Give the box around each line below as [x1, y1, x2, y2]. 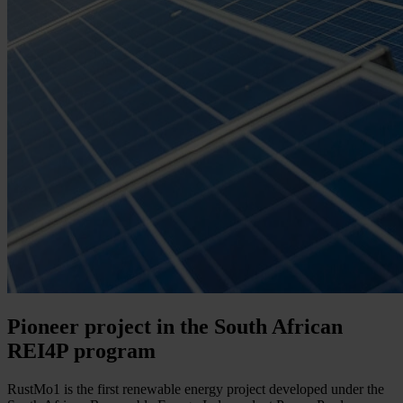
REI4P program [7, 339, 156, 363]
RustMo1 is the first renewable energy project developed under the [7, 381, 384, 397]
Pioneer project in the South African [7, 315, 343, 339]
